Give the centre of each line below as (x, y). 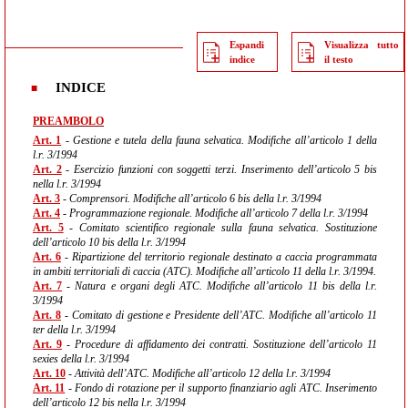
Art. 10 (49, 373)
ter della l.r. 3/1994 (74, 330)
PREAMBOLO (68, 121)
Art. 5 (48, 228)
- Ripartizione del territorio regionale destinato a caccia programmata (219, 257)
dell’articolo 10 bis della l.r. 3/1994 (109, 242)
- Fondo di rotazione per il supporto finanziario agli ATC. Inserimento (221, 388)
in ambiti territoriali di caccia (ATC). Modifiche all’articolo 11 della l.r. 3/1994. (204, 271)
